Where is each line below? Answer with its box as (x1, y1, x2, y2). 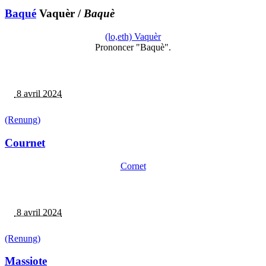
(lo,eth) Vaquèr (105, 31, 161, 42)
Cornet (120, 160, 146, 171)
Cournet (5, 136, 45, 149)
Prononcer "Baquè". (95, 42, 171, 53)
